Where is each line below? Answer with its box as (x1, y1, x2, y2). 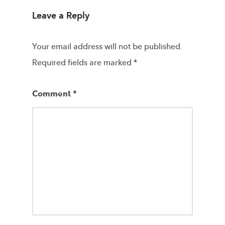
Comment (32, 88, 73, 99)
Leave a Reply (32, 9, 89, 22)
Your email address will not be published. (32, 41, 182, 52)
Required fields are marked (32, 57, 134, 68)
